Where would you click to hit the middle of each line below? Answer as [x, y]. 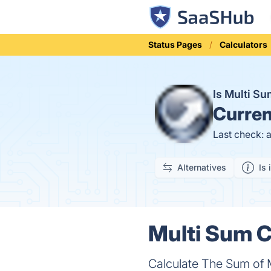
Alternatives [202, 167]
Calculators [244, 44]
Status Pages [175, 44]
